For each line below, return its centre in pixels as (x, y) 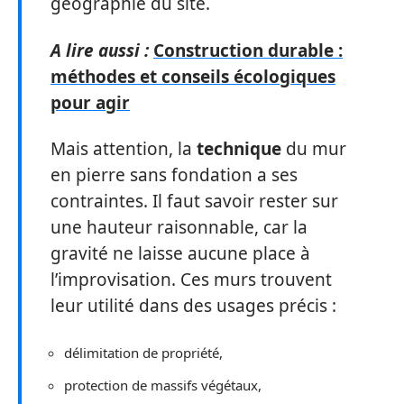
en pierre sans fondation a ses (174, 175)
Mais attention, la (124, 149)
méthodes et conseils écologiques (193, 76)
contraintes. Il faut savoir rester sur (194, 201)
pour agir (90, 102)
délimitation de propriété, (143, 352)
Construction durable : (248, 50)
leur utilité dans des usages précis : (193, 306)
